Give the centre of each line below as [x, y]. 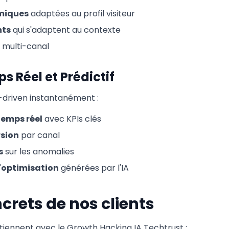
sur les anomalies [39, 152]
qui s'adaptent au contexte [66, 30]
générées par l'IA [94, 168]
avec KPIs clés [72, 119]
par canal [39, 135]
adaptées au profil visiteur [82, 14]
